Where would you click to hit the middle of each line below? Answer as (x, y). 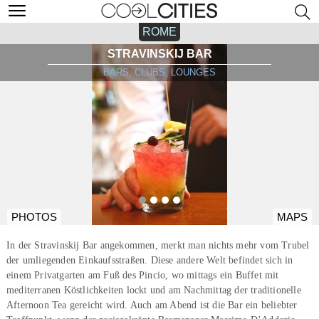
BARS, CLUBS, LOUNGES (159, 72)
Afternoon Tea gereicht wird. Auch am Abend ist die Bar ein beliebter (152, 305)
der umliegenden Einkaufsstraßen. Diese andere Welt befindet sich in (150, 260)
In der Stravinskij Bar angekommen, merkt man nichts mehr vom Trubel (158, 245)
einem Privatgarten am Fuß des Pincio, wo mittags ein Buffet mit (142, 275)
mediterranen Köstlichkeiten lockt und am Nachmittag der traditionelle (153, 290)
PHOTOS (34, 217)
